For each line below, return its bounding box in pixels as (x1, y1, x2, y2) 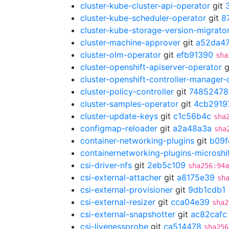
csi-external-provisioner (80, 185, 173, 195)
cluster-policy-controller (80, 86, 174, 97)
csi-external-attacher (80, 172, 162, 182)
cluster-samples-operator (80, 99, 178, 109)
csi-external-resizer (80, 197, 155, 207)
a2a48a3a (173, 123, 212, 133)
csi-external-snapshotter (80, 209, 175, 219)
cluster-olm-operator (80, 50, 161, 60)
